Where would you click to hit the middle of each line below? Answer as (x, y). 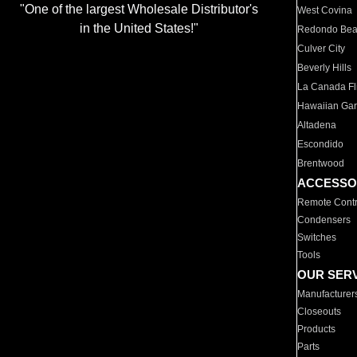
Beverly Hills (325, 68)
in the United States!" (139, 29)
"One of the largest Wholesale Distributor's (139, 10)
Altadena (317, 125)
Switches (317, 237)
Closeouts (320, 312)
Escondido (321, 144)
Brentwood (321, 163)
